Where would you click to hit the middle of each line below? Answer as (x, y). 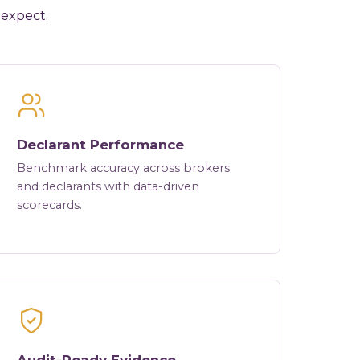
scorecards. (50, 205)
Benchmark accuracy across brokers (124, 168)
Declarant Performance (101, 145)
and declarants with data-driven (108, 187)
